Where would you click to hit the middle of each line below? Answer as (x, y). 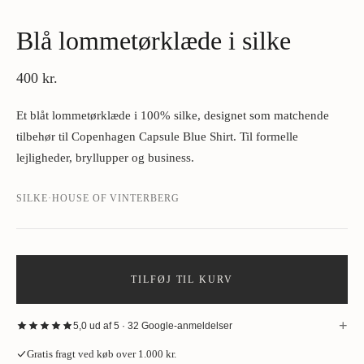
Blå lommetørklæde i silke (154, 41)
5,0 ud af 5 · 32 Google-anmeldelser (153, 326)
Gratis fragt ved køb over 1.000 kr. (102, 354)
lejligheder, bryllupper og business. (105, 158)
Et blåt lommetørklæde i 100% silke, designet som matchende (173, 115)
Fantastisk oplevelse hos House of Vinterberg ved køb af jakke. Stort (178, 348)
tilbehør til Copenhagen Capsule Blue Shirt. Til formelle (157, 136)
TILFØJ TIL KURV (182, 279)
